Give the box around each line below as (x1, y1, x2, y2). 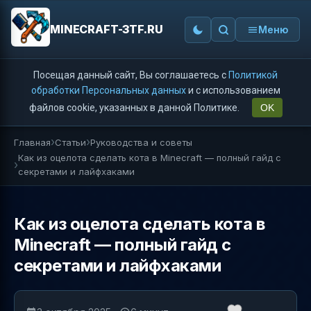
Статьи (55, 136, 86, 148)
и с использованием (185, 85, 280, 96)
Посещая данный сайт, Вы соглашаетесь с (33, 69, 228, 81)
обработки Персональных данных (31, 85, 186, 96)
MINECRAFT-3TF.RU (50, 22, 163, 36)
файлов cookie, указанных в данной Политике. (28, 102, 242, 113)
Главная (14, 136, 51, 148)
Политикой (228, 69, 278, 81)
